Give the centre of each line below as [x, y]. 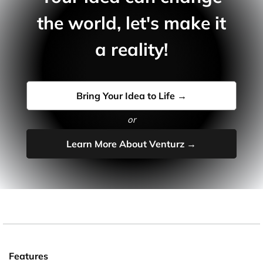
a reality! [131, 49]
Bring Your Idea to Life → [131, 95]
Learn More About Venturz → [131, 144]
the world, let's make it [131, 23]
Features [28, 256]
